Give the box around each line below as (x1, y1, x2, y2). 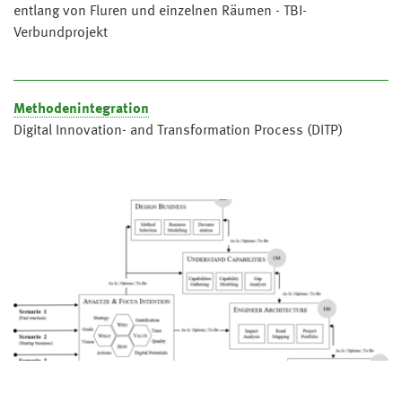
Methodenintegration (13, 101, 149, 117)
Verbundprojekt (13, 25, 108, 40)
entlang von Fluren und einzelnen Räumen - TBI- (13, 4, 307, 19)
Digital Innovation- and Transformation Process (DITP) (13, 123, 343, 138)
